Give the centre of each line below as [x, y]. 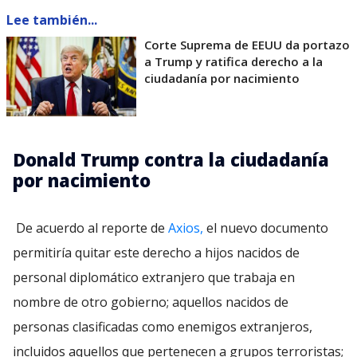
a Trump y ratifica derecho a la [233, 62]
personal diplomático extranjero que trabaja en [154, 278]
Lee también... [52, 20]
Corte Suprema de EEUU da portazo [247, 45]
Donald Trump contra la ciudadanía [171, 160]
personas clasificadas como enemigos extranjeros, [163, 327]
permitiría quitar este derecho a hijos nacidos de [156, 253]
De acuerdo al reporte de [92, 228]
